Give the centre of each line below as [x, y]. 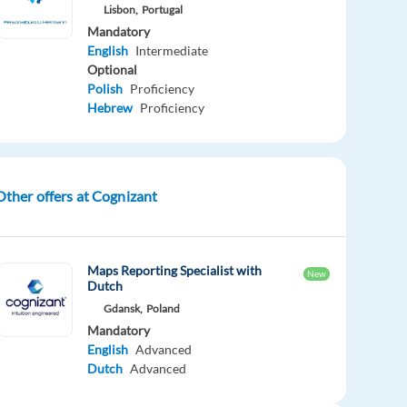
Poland [164, 308]
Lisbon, [121, 10]
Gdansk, [124, 308]
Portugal [163, 10]
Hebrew [110, 108]
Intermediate [172, 51]
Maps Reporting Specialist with [175, 270]
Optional [113, 70]
